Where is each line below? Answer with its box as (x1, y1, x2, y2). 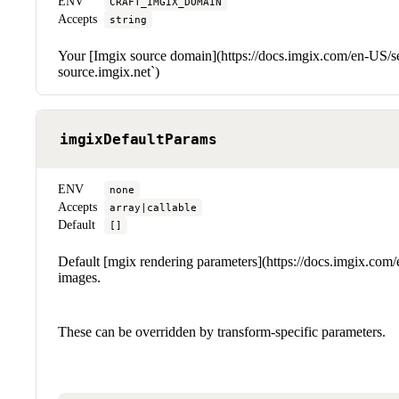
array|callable (110, 200, 197, 214)
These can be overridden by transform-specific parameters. (58, 323, 386, 339)
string (110, 12, 147, 26)
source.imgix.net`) (58, 63, 159, 79)
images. (58, 269, 101, 285)
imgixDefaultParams (60, 130, 217, 148)
